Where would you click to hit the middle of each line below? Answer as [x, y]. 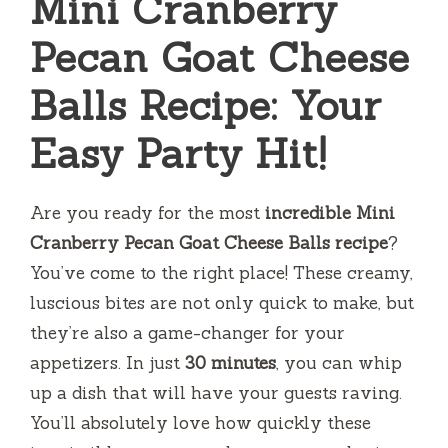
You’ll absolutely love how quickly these [200, 423]
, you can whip [339, 363]
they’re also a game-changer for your [187, 333]
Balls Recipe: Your [205, 106]
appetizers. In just [107, 363]
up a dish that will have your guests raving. [216, 393]
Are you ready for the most [147, 213]
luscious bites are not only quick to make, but [222, 303]
